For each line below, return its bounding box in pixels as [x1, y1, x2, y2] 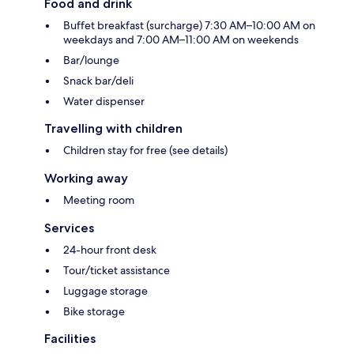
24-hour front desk [63, 243, 156, 258]
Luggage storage [63, 284, 148, 299]
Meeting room [63, 193, 134, 208]
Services [44, 220, 94, 236]
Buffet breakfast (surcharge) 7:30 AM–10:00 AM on [63, 18, 315, 33]
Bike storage [63, 304, 125, 319]
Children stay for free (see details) [63, 143, 228, 158]
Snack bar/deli [63, 73, 134, 88]
